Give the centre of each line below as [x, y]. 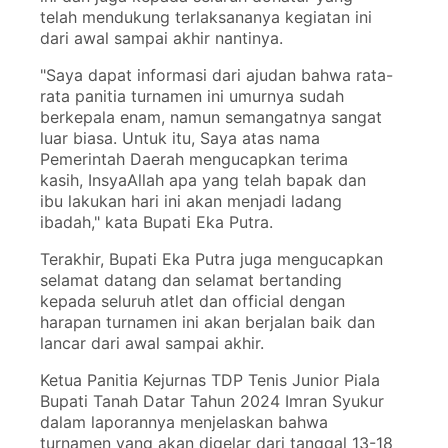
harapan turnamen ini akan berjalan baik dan [207, 322]
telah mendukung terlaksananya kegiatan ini [205, 17]
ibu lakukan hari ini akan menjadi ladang [190, 201]
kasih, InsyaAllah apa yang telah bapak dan [202, 180]
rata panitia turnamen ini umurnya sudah [191, 96]
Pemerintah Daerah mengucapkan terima [193, 159]
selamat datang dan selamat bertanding [190, 280]
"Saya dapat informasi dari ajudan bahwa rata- [216, 75]
